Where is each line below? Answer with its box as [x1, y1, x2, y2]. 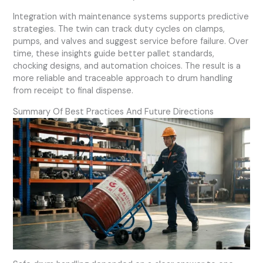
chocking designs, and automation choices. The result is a [13, 60, 241, 72]
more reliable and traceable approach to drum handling [13, 73, 233, 85]
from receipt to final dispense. [13, 85, 134, 97]
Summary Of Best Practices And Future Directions [13, 106, 214, 118]
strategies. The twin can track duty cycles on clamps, [13, 23, 225, 35]
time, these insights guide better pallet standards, [13, 48, 215, 60]
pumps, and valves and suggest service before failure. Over [13, 36, 249, 48]
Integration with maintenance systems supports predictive [13, 11, 249, 23]
